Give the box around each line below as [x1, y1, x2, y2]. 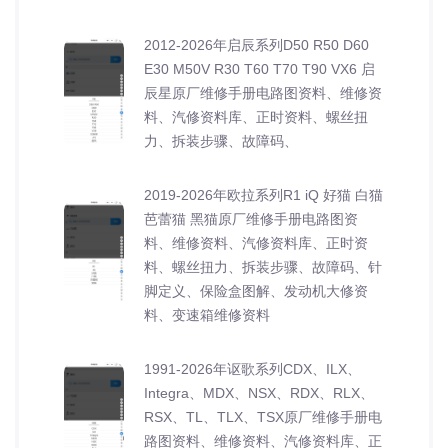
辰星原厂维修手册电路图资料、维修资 [144, 84, 382, 101]
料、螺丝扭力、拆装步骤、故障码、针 [144, 258, 382, 275]
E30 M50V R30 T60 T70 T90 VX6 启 [144, 60, 375, 77]
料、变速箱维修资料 [144, 306, 270, 323]
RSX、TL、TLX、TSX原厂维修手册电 [144, 408, 382, 425]
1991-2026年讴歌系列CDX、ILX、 [144, 360, 361, 377]
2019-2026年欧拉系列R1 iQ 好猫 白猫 [144, 186, 383, 203]
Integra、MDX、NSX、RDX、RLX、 [144, 384, 374, 401]
